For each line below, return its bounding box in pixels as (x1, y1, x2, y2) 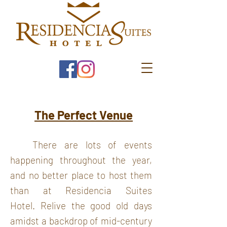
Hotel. (10, 200, 41, 211)
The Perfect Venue (34, 107, 133, 122)
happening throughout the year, (10, 154, 152, 166)
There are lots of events (32, 139, 153, 150)
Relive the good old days (40, 200, 153, 211)
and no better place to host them (10, 169, 152, 181)
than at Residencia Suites (10, 184, 152, 196)
